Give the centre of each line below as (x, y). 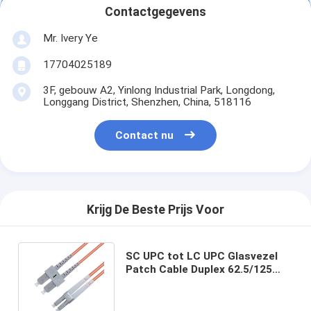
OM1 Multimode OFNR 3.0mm (200, 282)
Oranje (142, 295)
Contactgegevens (155, 12)
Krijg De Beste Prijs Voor (155, 210)
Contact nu (145, 136)
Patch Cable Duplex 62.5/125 (199, 269)
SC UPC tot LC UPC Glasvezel (201, 256)
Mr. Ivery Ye (70, 38)
